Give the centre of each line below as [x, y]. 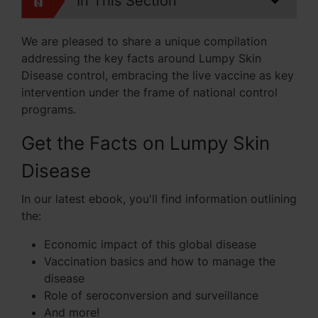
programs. [49, 110]
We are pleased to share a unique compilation [144, 42]
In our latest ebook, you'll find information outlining [159, 199]
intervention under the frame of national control [149, 93]
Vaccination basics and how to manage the [160, 262]
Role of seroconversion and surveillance [151, 296]
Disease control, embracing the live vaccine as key [158, 76]
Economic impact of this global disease [150, 245]
